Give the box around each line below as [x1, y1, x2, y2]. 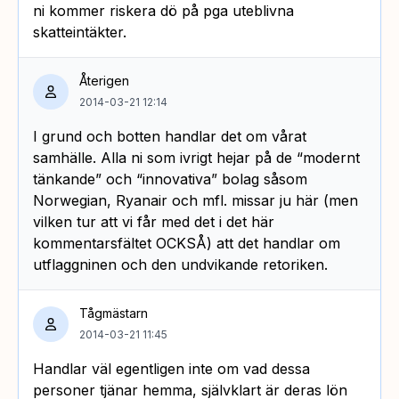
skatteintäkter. [33, 22, 126, 41]
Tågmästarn [79, 305, 148, 321]
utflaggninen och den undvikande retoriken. [33, 255, 328, 273]
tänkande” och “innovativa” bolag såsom [33, 169, 307, 188]
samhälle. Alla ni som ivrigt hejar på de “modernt [33, 148, 360, 167]
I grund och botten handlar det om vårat [33, 126, 306, 145]
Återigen [79, 72, 129, 88]
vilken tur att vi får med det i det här [33, 212, 274, 231]
